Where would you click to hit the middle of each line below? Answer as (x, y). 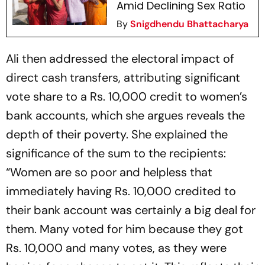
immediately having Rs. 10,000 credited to (121, 191)
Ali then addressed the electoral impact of (120, 59)
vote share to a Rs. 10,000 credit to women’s (127, 97)
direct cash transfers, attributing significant (123, 78)
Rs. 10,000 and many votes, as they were (116, 248)
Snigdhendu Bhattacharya (189, 24)
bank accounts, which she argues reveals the (125, 116)
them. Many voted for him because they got (125, 229)
